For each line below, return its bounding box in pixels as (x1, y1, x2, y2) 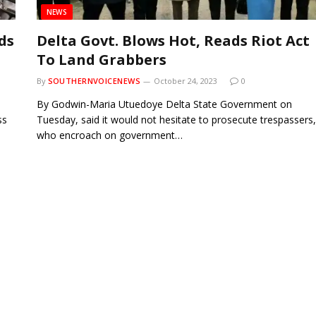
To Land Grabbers (36, 49, 170, 69)
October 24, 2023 (153, 75, 217, 86)
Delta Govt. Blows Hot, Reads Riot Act (36, 30, 310, 50)
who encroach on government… (36, 128, 183, 142)
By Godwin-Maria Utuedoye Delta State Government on (36, 97, 292, 111)
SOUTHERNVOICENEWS (47, 75, 140, 86)
